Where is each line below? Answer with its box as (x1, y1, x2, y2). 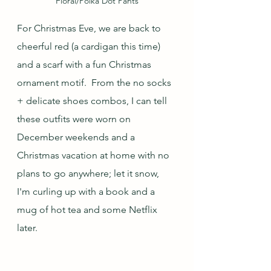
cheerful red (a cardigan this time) (17, 40, 163, 52)
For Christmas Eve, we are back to (17, 22, 163, 34)
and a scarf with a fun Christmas (17, 58, 154, 70)
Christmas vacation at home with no (17, 149, 172, 161)
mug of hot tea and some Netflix (17, 203, 160, 215)
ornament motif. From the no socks (17, 76, 174, 88)
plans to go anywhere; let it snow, (17, 167, 162, 179)
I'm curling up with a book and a (17, 185, 157, 197)
